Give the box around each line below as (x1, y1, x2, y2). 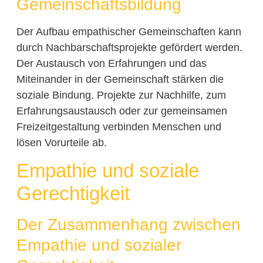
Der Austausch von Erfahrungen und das (16, 57, 207, 69)
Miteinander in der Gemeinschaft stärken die (16, 73, 224, 85)
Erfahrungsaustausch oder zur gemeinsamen (16, 104, 227, 117)
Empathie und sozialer (16, 235, 181, 254)
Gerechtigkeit (16, 182, 130, 204)
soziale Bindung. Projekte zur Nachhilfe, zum (16, 89, 226, 101)
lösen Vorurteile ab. (16, 136, 107, 149)
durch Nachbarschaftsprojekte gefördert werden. (16, 41, 242, 53)
